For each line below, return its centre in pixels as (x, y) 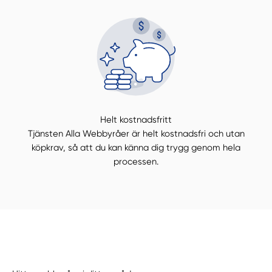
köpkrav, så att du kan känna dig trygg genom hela (136, 148)
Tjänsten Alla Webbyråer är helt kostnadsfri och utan (136, 134)
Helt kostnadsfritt (136, 120)
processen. (136, 162)
